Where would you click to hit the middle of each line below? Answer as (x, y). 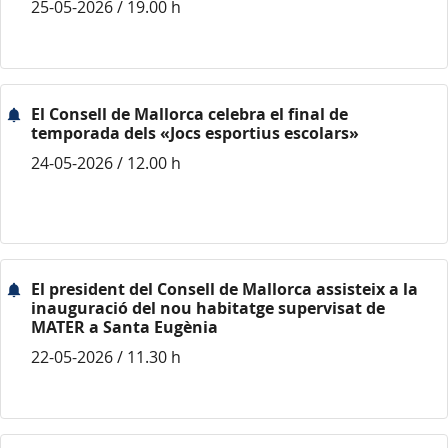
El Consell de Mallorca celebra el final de (189, 114)
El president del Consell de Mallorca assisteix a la (224, 289)
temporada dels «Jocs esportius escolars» (195, 133)
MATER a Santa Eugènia (124, 327)
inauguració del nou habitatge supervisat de (208, 308)
